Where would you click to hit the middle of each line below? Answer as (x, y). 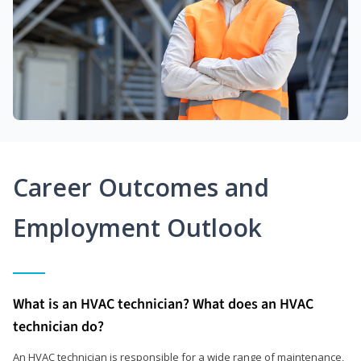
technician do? (58, 326)
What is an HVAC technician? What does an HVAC (163, 304)
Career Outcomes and (141, 187)
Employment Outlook (137, 227)
